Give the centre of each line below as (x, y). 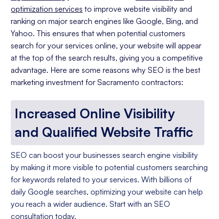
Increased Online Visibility (95, 113)
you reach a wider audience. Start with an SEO (91, 204)
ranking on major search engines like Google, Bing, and (105, 21)
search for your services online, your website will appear (106, 45)
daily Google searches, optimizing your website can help (107, 191)
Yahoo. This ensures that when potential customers (98, 33)
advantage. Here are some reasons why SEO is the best (106, 70)
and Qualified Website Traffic (104, 132)
